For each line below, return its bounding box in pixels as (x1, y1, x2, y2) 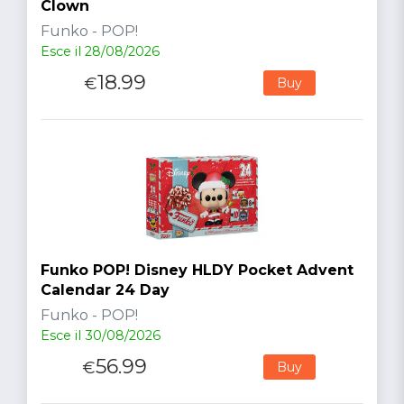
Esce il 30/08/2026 (41, 326, 161, 344)
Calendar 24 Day (41, 280, 170, 298)
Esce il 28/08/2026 (41, 42, 160, 60)
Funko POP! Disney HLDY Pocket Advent (41, 261, 353, 279)
